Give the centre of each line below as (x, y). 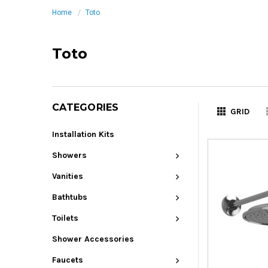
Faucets (68, 260)
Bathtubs (70, 197)
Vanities (68, 176)
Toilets (65, 218)
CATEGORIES (86, 108)
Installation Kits (83, 135)
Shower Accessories (93, 239)
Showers (69, 156)
